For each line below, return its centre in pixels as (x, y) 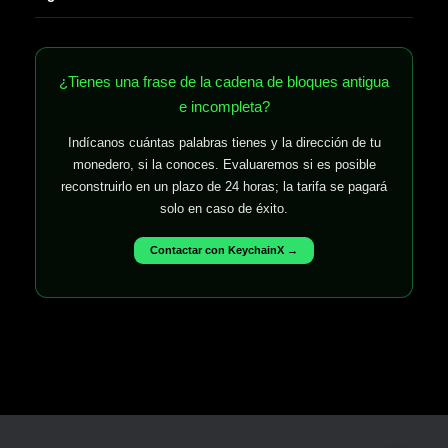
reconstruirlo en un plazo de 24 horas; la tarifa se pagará (224, 186)
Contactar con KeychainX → (224, 250)
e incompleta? (224, 106)
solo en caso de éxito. (224, 208)
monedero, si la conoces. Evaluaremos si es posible (224, 164)
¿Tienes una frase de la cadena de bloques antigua (224, 81)
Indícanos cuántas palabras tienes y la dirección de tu (224, 142)
